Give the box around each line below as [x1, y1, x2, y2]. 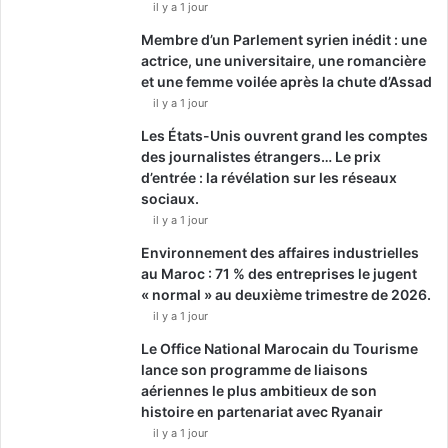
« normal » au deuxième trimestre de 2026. [141, 285, 431, 303]
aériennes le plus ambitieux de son [141, 381, 377, 399]
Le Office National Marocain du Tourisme [141, 339, 418, 357]
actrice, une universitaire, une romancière [141, 51, 426, 69]
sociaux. [141, 189, 199, 207]
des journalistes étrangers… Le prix [141, 147, 381, 165]
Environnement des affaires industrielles [141, 243, 419, 261]
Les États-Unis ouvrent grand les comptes [141, 126, 428, 144]
